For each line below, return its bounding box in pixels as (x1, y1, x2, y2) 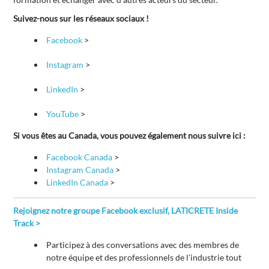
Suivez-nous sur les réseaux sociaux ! (13, 13, 150, 24)
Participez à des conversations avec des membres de (46, 240, 240, 250)
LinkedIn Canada (46, 177, 109, 188)
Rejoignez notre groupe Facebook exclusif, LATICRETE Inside (13, 205, 238, 216)
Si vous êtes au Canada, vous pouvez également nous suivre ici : (13, 130, 246, 141)
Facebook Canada (46, 152, 113, 163)
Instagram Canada (46, 165, 114, 175)
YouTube (46, 109, 79, 119)
